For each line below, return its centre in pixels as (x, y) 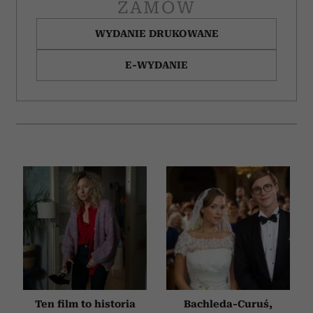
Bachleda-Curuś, (228, 304)
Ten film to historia (85, 304)
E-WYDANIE (156, 65)
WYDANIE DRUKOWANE (156, 33)
